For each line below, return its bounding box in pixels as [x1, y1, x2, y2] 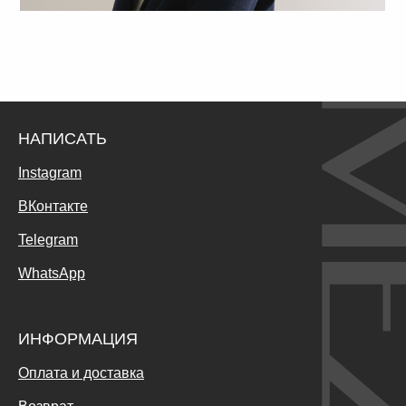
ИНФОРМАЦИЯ [18, 330, 138, 349]
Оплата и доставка [18, 365, 144, 382]
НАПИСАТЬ [18, 130, 107, 149]
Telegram [18, 232, 78, 248]
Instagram [18, 165, 82, 181]
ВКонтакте [18, 198, 88, 215]
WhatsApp [18, 266, 85, 282]
